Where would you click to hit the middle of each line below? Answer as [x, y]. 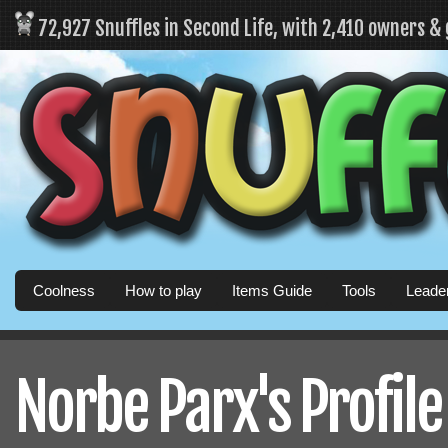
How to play [163, 290]
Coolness [64, 290]
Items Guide [272, 290]
